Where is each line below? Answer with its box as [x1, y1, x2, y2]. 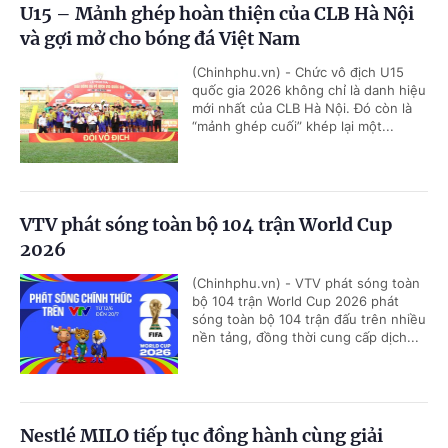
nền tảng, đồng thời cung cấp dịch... [192, 328, 419, 345]
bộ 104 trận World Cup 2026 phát [192, 292, 399, 309]
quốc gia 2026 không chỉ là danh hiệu [192, 81, 426, 98]
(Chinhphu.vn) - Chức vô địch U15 [192, 63, 404, 80]
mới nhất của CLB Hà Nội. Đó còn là [192, 99, 412, 116]
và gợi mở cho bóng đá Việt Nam [20, 26, 300, 50]
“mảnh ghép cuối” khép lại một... [192, 117, 394, 134]
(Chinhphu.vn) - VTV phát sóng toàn [192, 274, 420, 291]
